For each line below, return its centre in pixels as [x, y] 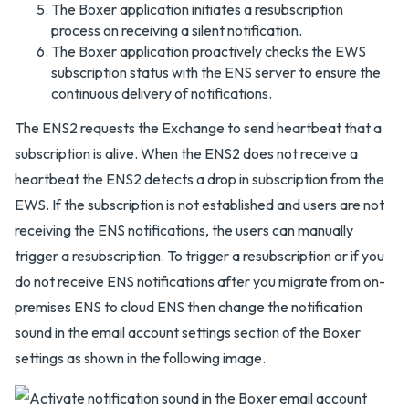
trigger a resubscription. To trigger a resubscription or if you [199, 255]
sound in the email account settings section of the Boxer [188, 332]
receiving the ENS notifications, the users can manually [184, 230]
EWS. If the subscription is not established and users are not [199, 204]
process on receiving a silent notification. [177, 30]
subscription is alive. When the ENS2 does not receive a [186, 153]
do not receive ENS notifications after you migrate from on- [200, 281]
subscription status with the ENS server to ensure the [216, 72]
